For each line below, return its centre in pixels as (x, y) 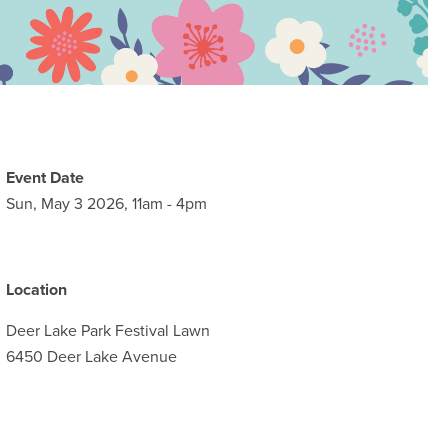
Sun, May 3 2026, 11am (85, 204)
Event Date (45, 178)
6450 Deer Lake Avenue (92, 357)
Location (37, 290)
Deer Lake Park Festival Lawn (108, 331)
